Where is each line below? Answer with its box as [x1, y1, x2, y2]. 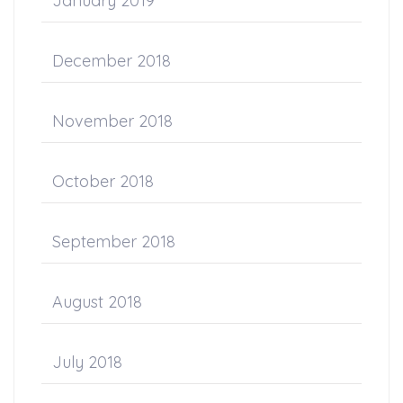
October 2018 [52, 170, 154, 192]
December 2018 [52, 49, 171, 71]
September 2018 [52, 230, 175, 252]
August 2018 [52, 291, 142, 312]
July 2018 [52, 351, 122, 372]
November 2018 [52, 110, 173, 131]
